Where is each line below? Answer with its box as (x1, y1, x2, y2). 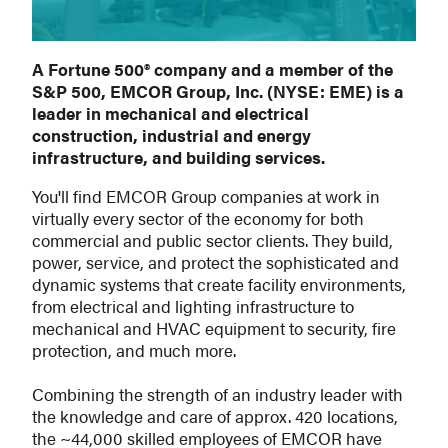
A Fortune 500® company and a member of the (32, 57, 393, 81)
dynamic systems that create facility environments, (32, 272, 406, 296)
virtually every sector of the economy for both (32, 206, 364, 230)
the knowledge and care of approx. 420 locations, (32, 404, 398, 428)
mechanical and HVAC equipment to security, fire (32, 316, 396, 340)
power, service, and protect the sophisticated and (32, 250, 399, 274)
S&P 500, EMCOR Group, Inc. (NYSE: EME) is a (32, 79, 404, 103)
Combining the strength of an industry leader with (32, 382, 403, 406)
